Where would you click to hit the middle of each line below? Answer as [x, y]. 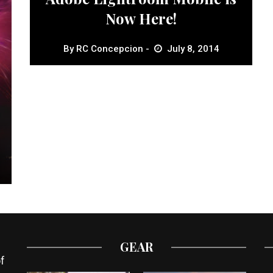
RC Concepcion [109, 48]
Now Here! [141, 18]
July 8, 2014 [193, 48]
